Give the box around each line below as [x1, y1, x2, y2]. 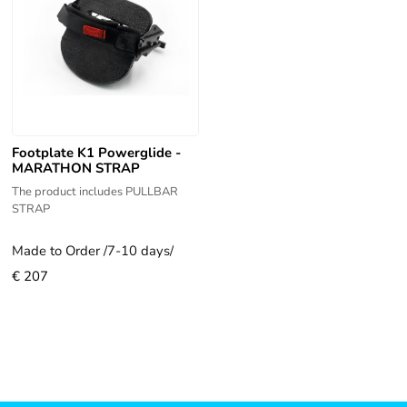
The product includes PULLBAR [12, 184, 179, 201]
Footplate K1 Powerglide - [12, 144, 182, 163]
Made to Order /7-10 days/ [12, 242, 174, 261]
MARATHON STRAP [12, 159, 141, 178]
